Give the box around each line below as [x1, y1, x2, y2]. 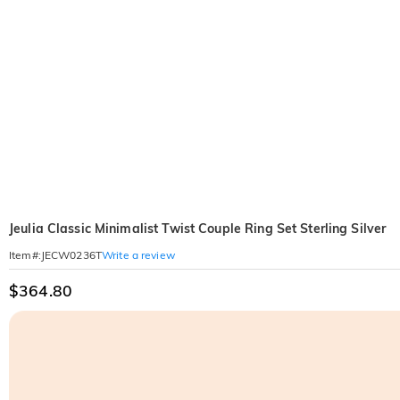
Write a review [102, 247, 175, 262]
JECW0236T [40, 248, 102, 262]
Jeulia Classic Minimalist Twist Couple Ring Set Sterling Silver [9, 221, 387, 237]
